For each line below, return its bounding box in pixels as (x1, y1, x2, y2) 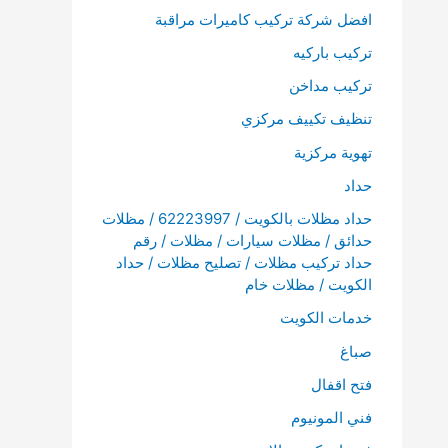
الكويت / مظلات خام (245, 275, 372, 294)
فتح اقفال (311, 374, 372, 394)
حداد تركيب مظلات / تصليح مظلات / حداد (116, 253, 372, 272)
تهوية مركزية (294, 142, 372, 162)
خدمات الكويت (280, 308, 372, 328)
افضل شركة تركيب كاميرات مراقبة (155, 9, 372, 29)
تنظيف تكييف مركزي (241, 109, 372, 129)
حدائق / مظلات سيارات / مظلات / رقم (133, 231, 372, 250)
